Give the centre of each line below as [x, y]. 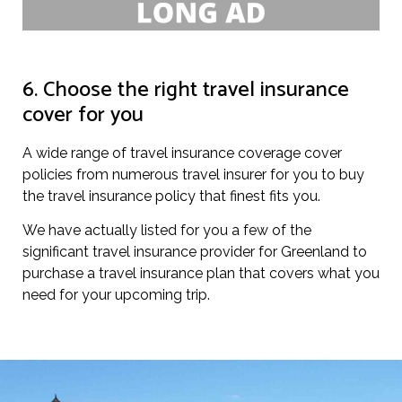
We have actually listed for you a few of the [167, 231]
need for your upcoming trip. [116, 295]
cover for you [83, 115]
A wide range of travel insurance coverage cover [182, 153]
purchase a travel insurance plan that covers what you [201, 274]
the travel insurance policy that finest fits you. [171, 196]
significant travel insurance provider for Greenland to [195, 252]
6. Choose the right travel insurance [186, 90]
